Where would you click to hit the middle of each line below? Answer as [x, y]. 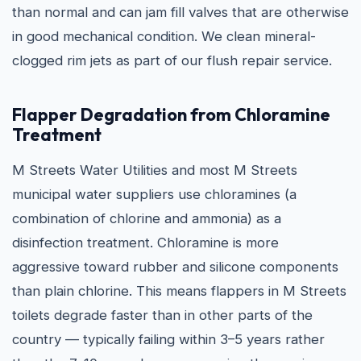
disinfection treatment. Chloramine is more [145, 243]
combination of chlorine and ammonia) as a [147, 218]
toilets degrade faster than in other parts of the [162, 315]
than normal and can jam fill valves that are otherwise [180, 12]
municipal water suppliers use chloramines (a [154, 194]
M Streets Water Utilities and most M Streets [155, 170]
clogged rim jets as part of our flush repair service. [172, 60]
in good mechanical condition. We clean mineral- [164, 36]
